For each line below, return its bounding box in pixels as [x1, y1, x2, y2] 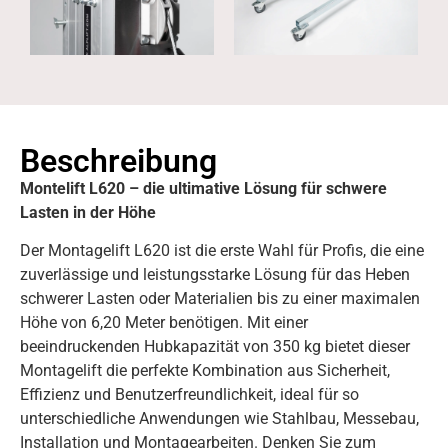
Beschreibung [20, 141, 217, 180]
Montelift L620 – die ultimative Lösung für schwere [20, 178, 387, 198]
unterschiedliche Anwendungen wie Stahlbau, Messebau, [20, 409, 419, 429]
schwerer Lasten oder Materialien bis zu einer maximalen [20, 289, 420, 309]
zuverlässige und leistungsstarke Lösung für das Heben [20, 265, 410, 285]
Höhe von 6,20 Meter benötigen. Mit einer [20, 313, 308, 333]
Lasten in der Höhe [20, 202, 156, 222]
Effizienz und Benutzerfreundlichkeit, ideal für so [20, 385, 359, 405]
